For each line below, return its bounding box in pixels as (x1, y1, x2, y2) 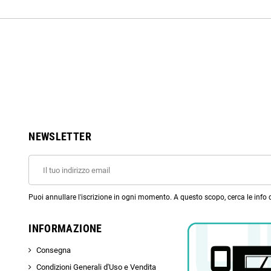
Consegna (36, 246, 71, 255)
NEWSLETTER (28, 130, 91, 143)
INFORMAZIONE (28, 222, 102, 235)
